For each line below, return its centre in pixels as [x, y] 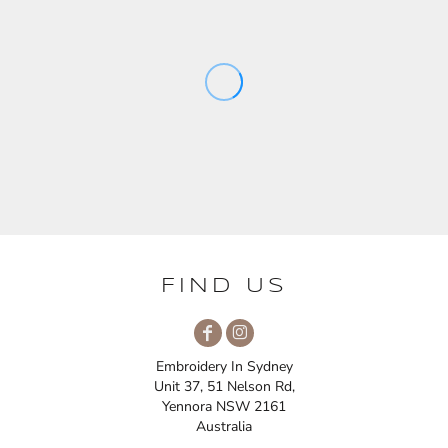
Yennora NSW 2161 [224, 407]
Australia [224, 427]
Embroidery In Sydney [224, 367]
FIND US [224, 287]
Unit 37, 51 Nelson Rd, [224, 387]
